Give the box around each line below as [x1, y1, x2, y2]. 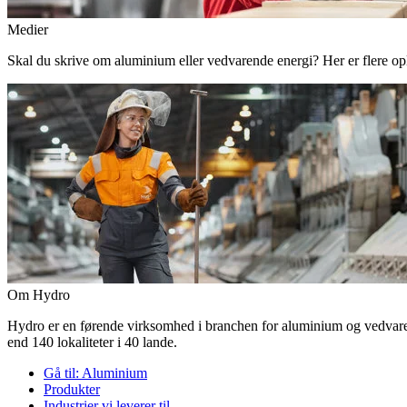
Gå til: [44, 365, 82, 381]
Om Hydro [7, 287, 70, 303]
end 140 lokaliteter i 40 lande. [7, 334, 177, 350]
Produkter [44, 382, 100, 397]
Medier [7, 22, 48, 37]
